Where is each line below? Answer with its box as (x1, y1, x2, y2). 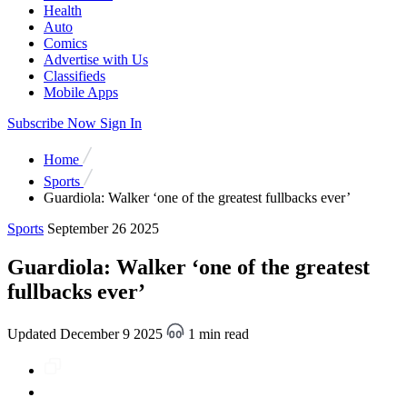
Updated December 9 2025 (7, 325, 166, 342)
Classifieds (44, 67, 105, 84)
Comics (44, 35, 87, 51)
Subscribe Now (7, 114, 96, 131)
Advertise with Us (44, 51, 148, 67)
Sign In (100, 114, 142, 131)
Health (44, 2, 82, 18)
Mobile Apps (44, 84, 118, 100)
